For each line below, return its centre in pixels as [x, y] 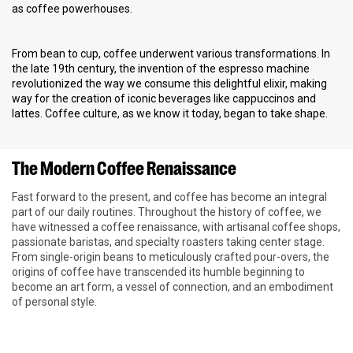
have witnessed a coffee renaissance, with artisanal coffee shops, [176, 227]
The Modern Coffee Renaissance [124, 167]
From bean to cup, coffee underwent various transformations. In [171, 54]
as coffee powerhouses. [72, 9]
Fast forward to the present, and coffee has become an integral [169, 197]
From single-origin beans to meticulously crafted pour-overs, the [171, 257]
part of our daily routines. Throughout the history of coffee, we [167, 212]
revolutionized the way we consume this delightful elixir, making [169, 84]
